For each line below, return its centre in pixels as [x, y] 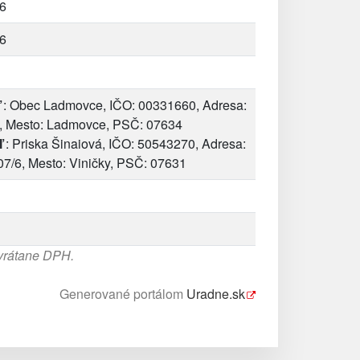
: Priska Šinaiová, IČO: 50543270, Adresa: [124, 143]
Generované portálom [123, 294]
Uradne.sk [216, 294]
